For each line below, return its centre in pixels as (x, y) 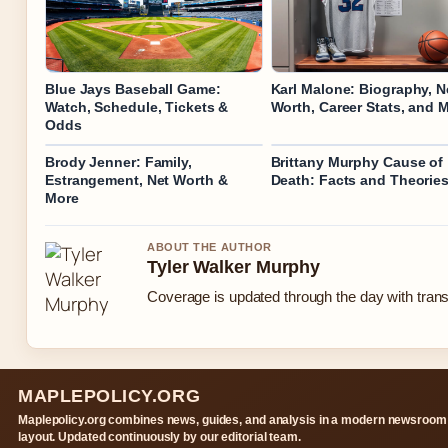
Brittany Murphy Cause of (357, 161)
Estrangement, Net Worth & (136, 179)
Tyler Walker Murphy (234, 266)
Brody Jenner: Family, (118, 161)
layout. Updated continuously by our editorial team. (159, 436)
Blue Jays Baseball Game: (133, 88)
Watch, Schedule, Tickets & (137, 106)
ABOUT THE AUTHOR (209, 246)
